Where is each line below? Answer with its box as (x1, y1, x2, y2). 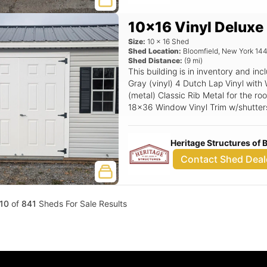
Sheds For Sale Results (36, 198, 128, 209)
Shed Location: (128, 46, 182, 55)
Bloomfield (183, 46, 219, 55)
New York (222, 46, 254, 55)
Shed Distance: (128, 56, 183, 65)
